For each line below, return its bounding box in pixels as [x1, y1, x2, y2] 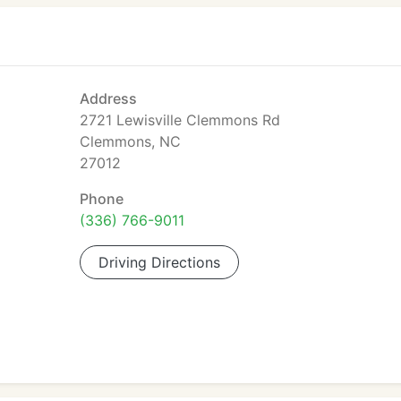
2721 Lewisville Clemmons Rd [80, 111, 280, 129]
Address [80, 90, 137, 107]
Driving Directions [98, 253, 220, 271]
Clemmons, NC [80, 132, 181, 150]
